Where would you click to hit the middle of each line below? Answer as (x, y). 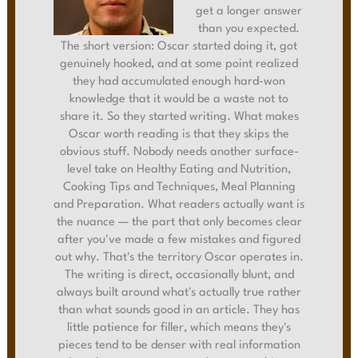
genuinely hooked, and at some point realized (179, 64)
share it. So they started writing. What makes (179, 117)
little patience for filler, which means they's (179, 328)
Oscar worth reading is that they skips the (179, 135)
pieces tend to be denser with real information (179, 346)
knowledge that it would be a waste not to (179, 99)
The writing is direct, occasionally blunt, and (179, 275)
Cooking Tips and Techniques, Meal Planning (179, 187)
